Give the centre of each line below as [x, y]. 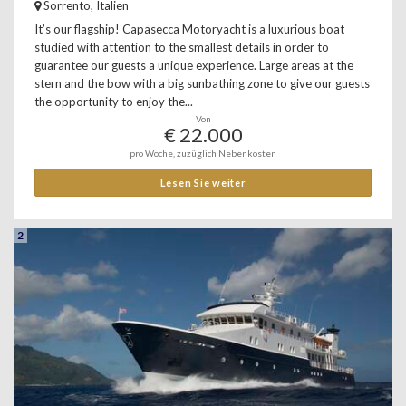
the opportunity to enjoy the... [114, 101]
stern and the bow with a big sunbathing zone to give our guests [202, 83]
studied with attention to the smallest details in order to [182, 47]
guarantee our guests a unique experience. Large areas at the [194, 65]
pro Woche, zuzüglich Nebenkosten [203, 153]
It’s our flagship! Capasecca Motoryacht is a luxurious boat [189, 29]
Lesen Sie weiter [203, 183]
